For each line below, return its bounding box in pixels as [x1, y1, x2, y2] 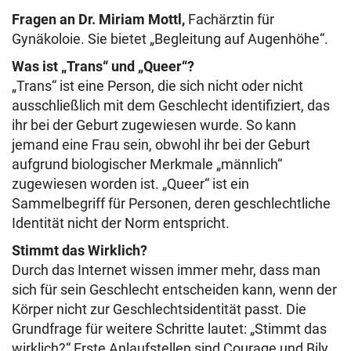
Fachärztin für [188, 11, 274, 27]
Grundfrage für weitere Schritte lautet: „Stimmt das [12, 320, 327, 337]
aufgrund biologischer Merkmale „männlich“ [12, 156, 282, 172]
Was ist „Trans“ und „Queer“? [12, 58, 194, 74]
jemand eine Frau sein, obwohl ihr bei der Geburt [12, 136, 310, 153]
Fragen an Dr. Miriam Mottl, [12, 11, 188, 27]
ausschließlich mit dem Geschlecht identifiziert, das [12, 97, 330, 114]
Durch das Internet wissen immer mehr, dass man [12, 262, 320, 278]
